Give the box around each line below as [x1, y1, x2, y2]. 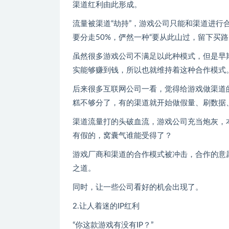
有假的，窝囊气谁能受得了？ [73, 131, 172, 140]
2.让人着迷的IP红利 [73, 202, 140, 210]
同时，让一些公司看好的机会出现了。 [73, 183, 203, 191]
